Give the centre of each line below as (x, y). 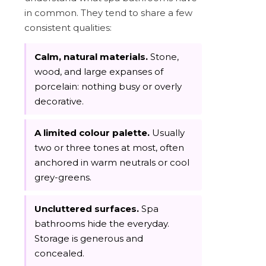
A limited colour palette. (92, 132)
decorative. (59, 101)
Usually (167, 132)
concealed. (59, 253)
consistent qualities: (68, 27)
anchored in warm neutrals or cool (112, 162)
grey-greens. (63, 177)
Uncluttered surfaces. (87, 208)
